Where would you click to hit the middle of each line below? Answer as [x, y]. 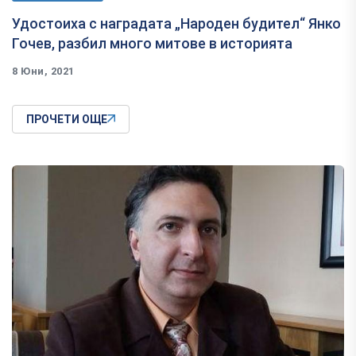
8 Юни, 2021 [43, 72]
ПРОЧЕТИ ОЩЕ [67, 120]
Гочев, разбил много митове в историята [152, 44]
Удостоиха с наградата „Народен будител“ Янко [176, 24]
